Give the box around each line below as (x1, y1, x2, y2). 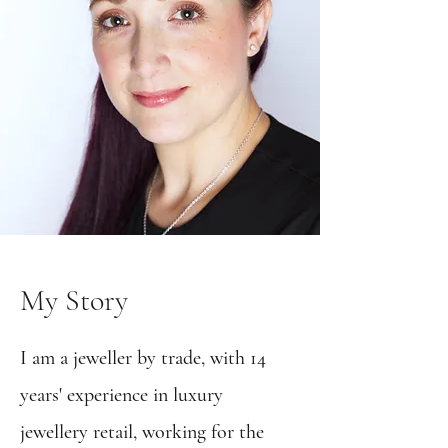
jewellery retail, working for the (20, 420, 264, 444)
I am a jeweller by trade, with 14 (20, 346, 266, 370)
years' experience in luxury (20, 383, 223, 407)
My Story (20, 282, 128, 319)
